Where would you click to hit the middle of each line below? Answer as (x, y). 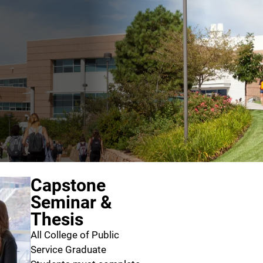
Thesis (57, 219)
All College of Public (75, 235)
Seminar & (71, 202)
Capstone (68, 185)
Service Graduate (68, 249)
